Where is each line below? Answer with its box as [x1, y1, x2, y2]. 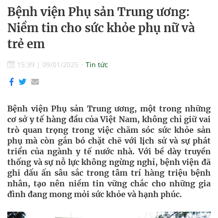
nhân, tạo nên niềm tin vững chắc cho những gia [7, 179, 211, 188]
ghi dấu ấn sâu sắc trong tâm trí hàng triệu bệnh [7, 168, 211, 178]
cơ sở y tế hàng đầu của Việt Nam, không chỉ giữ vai [7, 114, 211, 124]
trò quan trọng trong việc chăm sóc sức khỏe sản [7, 125, 211, 135]
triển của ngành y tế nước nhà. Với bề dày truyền [7, 146, 211, 156]
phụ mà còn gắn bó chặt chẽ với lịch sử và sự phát [7, 136, 211, 145]
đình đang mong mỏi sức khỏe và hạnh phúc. [7, 189, 182, 199]
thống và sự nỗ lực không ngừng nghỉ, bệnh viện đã [7, 157, 211, 167]
